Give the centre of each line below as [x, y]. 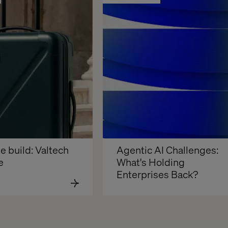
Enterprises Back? [157, 174]
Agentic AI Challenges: [167, 149]
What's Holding [151, 162]
